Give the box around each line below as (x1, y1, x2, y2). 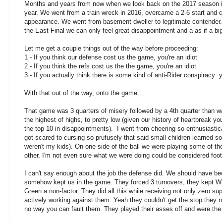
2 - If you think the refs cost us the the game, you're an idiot (24, 62, 196, 70)
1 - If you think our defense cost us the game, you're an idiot (24, 54, 197, 61)
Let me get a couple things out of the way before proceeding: (24, 45, 198, 53)
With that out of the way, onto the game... (24, 89, 143, 97)
